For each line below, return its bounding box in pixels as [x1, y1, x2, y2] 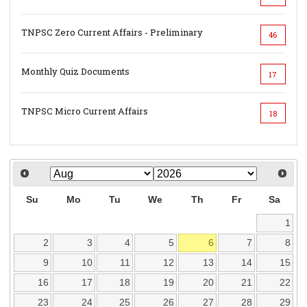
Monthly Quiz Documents [21, 65, 130, 78]
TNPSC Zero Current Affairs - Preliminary [21, 26, 204, 39]
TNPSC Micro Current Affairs [21, 104, 149, 117]
